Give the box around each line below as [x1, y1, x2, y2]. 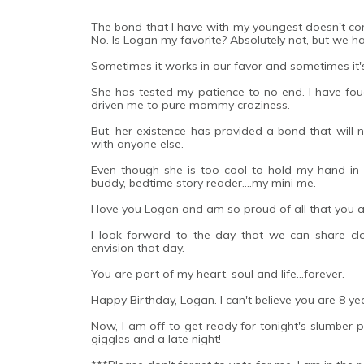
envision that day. [91, 240, 184, 255]
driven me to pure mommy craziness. [91, 97, 290, 112]
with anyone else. [91, 136, 187, 151]
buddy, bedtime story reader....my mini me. [91, 175, 316, 190]
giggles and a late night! [91, 331, 221, 346]
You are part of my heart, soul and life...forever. [91, 266, 344, 281]
